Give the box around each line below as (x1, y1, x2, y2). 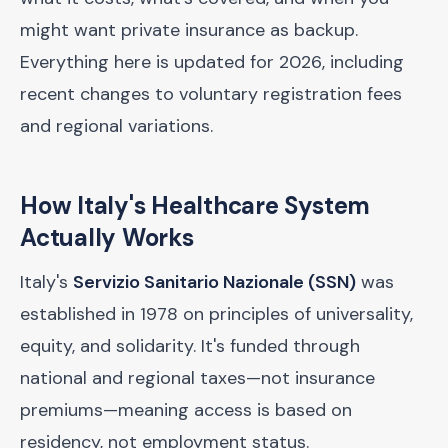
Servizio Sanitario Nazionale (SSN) (73, 270, 356, 294)
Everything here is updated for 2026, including (20, 50, 404, 74)
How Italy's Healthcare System (20, 190, 371, 221)
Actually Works (20, 222, 194, 253)
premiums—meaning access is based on (20, 398, 352, 422)
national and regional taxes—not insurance (20, 366, 375, 390)
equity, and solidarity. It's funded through (20, 334, 360, 358)
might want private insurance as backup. (20, 18, 358, 42)
